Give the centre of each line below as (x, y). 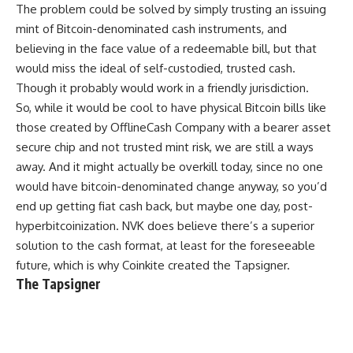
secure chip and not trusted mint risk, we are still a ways (165, 147)
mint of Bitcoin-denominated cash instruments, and (151, 29)
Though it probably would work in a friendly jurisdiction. (164, 88)
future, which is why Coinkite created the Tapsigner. (154, 266)
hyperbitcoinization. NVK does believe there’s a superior (165, 226)
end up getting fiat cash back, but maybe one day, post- (164, 206)
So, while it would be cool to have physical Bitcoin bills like (171, 108)
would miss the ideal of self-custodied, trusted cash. (156, 69)
